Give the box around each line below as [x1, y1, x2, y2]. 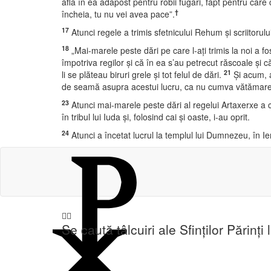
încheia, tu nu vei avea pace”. [62, 8, 175, 20]
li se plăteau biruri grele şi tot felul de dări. [62, 68, 221, 80]
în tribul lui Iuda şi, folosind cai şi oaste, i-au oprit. [62, 111, 250, 123]
